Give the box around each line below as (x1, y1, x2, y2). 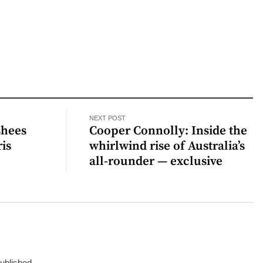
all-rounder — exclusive (89, 153, 223, 169)
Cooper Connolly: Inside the (89, 123, 248, 139)
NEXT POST (89, 114, 126, 122)
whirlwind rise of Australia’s (89, 138, 245, 154)
